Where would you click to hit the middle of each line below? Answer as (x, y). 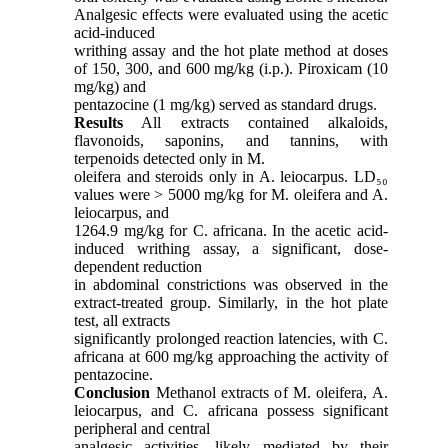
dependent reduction (138, 266)
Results (99, 122)
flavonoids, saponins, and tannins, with (231, 140)
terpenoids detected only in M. (170, 158)
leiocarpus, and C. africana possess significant (231, 410)
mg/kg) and (110, 86)
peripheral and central (142, 428)
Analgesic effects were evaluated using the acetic (231, 14)
